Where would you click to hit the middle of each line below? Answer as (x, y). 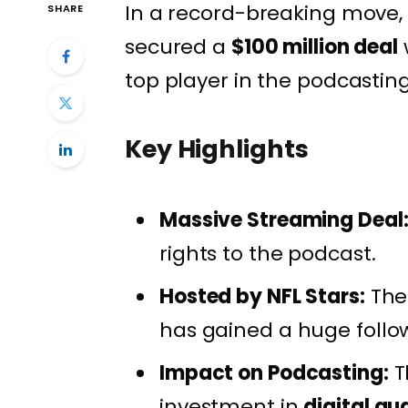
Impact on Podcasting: (274, 372)
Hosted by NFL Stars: (262, 296)
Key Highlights (216, 148)
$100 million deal (315, 47)
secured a (178, 47)
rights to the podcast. (267, 254)
